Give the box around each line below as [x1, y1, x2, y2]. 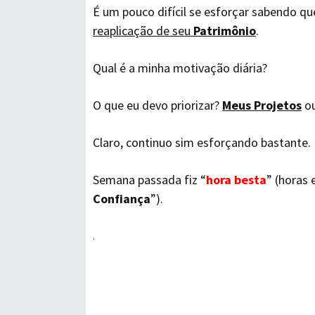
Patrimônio [193, 22, 256, 39]
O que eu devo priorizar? [93, 97, 222, 113]
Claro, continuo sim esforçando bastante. [93, 134, 311, 150]
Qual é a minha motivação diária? [93, 60, 267, 76]
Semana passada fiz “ [93, 172, 206, 188]
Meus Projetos [222, 97, 302, 113]
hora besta [206, 172, 266, 188]
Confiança [93, 191, 150, 207]
